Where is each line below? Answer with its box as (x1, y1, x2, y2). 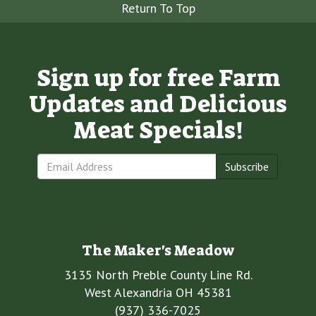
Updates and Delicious (29, 87, 287, 120)
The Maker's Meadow (82, 241, 234, 260)
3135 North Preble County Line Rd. (63, 266, 253, 283)
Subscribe (225, 159, 269, 174)
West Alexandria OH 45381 (84, 284, 232, 300)
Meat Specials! (73, 114, 243, 146)
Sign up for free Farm (36, 61, 280, 94)
